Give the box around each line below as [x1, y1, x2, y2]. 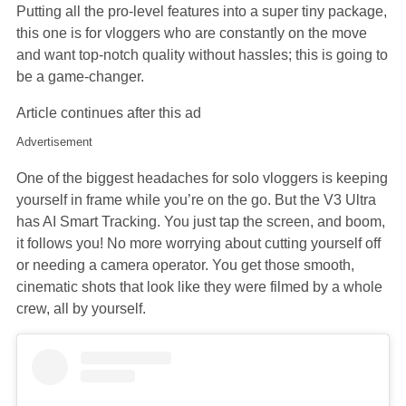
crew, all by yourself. [16, 300, 146, 316]
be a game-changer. [16, 68, 144, 84]
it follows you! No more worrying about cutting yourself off [16, 235, 381, 251]
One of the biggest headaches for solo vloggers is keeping [16, 169, 388, 186]
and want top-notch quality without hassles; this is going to [16, 46, 388, 63]
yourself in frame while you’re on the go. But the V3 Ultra [16, 191, 376, 208]
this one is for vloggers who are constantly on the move [16, 24, 367, 41]
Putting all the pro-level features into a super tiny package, [16, 3, 387, 19]
